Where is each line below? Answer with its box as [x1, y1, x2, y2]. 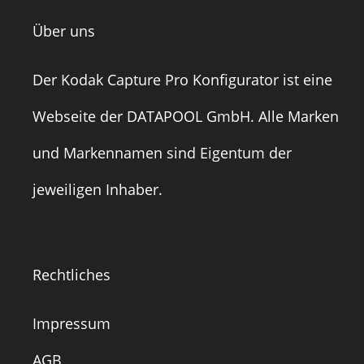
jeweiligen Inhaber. [32, 180, 162, 200]
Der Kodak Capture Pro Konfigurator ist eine [32, 70, 332, 90]
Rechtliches [32, 265, 110, 285]
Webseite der [32, 106, 127, 127]
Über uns [32, 21, 95, 41]
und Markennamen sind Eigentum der [32, 143, 292, 163]
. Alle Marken [250, 106, 339, 127]
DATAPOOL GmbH [127, 106, 250, 127]
